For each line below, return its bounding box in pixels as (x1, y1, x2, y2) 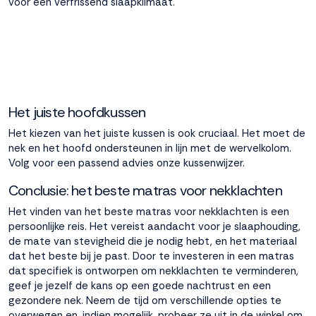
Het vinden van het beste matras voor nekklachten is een (8, 205, 289, 219)
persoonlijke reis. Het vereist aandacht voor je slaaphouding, (8, 219, 300, 233)
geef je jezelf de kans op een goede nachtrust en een (8, 279, 271, 293)
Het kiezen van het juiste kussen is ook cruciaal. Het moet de (8, 126, 305, 140)
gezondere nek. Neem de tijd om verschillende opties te (8, 293, 281, 308)
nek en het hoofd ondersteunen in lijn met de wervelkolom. (8, 141, 291, 155)
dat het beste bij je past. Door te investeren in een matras (8, 249, 294, 263)
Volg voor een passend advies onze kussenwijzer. (8, 156, 245, 170)
